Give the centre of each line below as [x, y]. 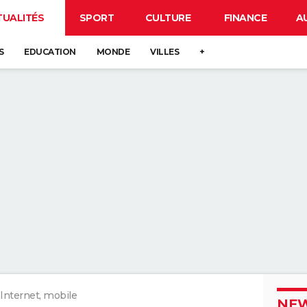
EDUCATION [50, 52]
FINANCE [245, 18]
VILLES [164, 52]
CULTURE [168, 18]
